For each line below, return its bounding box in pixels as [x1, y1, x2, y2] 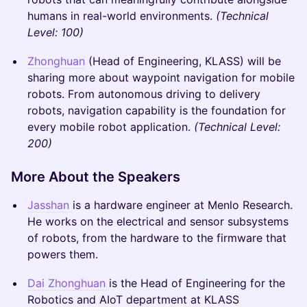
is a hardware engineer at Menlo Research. [73, 198, 293, 212]
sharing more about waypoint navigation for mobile [27, 71, 295, 84]
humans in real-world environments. [27, 9, 216, 23]
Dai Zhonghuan [27, 276, 109, 290]
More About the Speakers [11, 169, 180, 185]
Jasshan [27, 198, 73, 212]
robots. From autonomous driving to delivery [27, 87, 260, 101]
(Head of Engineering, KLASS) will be [85, 54, 281, 68]
